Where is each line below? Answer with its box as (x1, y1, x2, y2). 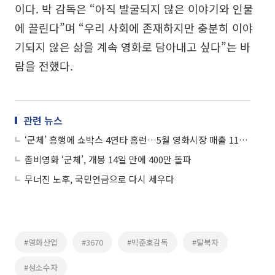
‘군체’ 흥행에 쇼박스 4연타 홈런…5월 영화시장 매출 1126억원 (239, 133, 248, 146)
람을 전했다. (15, 57, 73, 74)
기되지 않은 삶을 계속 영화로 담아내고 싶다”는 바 (15, 38, 250, 55)
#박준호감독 (127, 236, 168, 248)
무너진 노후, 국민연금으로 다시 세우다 (25, 172, 174, 185)
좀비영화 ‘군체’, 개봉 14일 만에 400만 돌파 (25, 152, 192, 166)
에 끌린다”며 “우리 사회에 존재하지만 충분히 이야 (15, 19, 253, 36)
